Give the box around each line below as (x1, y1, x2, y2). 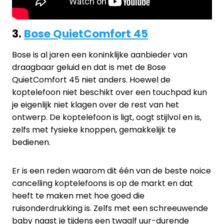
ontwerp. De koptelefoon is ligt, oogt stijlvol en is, (12, 111, 201, 123)
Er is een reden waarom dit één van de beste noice (12, 164, 211, 176)
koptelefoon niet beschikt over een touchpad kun (12, 86, 207, 98)
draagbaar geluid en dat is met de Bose (12, 61, 166, 73)
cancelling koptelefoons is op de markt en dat (12, 177, 193, 189)
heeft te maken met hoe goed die (12, 189, 144, 201)
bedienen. (12, 136, 50, 148)
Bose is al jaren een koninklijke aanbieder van (12, 48, 187, 60)
